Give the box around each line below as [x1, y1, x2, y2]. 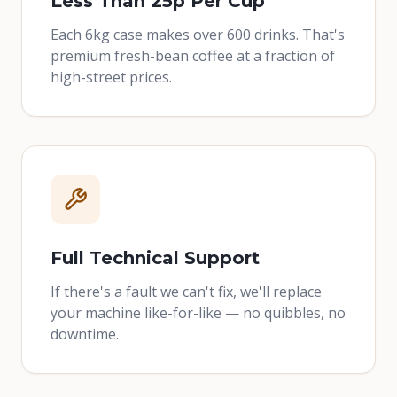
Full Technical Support [51, 247, 260, 269]
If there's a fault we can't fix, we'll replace [51, 282, 322, 301]
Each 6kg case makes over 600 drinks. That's [51, 25, 345, 44]
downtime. [51, 324, 119, 344]
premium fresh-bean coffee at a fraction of [51, 46, 335, 66]
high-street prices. [51, 67, 172, 87]
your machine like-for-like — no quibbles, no [51, 303, 346, 323]
